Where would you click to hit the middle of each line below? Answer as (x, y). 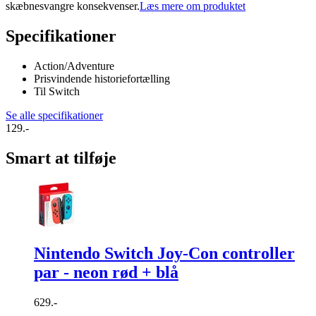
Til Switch (57, 91)
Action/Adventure (74, 66)
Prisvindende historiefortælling (102, 78)
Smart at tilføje (61, 158)
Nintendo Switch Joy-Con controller (164, 253)
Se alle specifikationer (54, 115)
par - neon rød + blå (106, 272)
